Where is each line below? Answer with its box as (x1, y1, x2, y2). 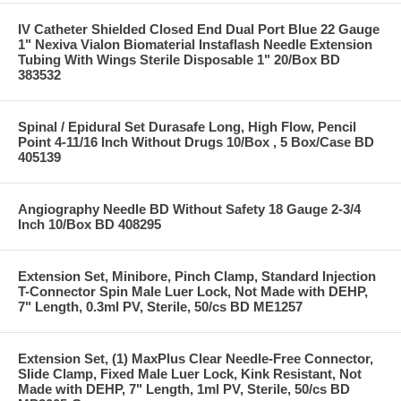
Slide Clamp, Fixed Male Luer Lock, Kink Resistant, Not (18, 365, 362, 381)
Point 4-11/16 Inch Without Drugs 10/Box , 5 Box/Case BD (18, 133, 374, 149)
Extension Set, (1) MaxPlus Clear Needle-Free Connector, (18, 350, 373, 366)
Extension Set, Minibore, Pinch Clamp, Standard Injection (18, 268, 376, 284)
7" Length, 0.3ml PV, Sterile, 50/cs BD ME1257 (18, 298, 303, 314)
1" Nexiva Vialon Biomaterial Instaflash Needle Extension (18, 36, 372, 52)
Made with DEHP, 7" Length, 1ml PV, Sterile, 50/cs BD (18, 380, 350, 397)
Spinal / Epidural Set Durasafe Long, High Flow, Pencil (18, 118, 356, 134)
